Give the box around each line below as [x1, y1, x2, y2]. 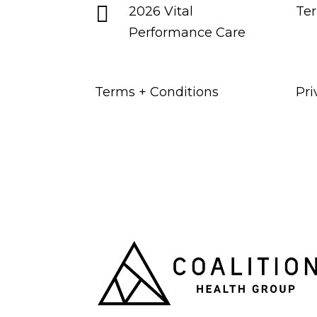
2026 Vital [128, 3, 193, 19]
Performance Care [128, 24, 246, 40]
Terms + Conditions [95, 83, 219, 100]
